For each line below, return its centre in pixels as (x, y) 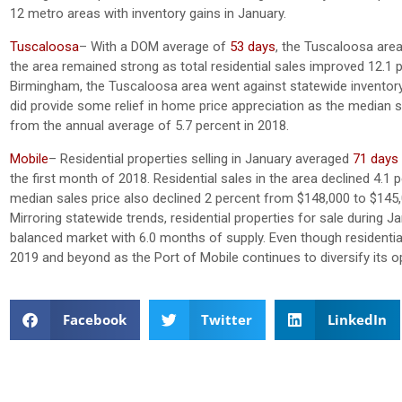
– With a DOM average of (154, 46)
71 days (376, 158)
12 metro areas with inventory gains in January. (148, 13)
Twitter (227, 320)
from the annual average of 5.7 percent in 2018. (149, 125)
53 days (253, 46)
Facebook (94, 320)
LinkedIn (357, 320)
